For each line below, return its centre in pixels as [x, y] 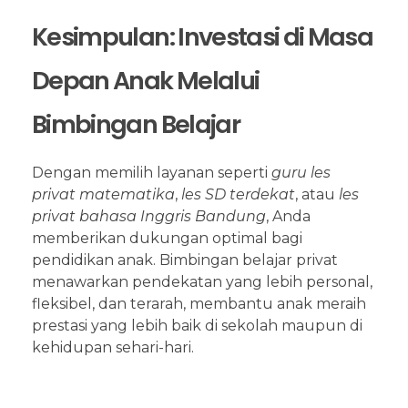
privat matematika [103, 194]
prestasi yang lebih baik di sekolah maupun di [197, 325]
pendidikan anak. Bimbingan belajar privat [185, 260]
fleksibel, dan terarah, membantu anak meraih [199, 303]
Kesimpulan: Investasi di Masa [203, 37]
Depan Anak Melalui [146, 81]
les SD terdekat [238, 194]
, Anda [288, 216]
